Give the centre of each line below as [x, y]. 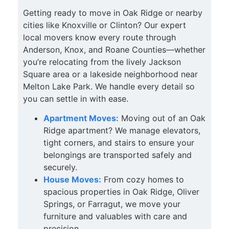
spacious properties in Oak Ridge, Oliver [121, 192]
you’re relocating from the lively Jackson [102, 62]
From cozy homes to [143, 180]
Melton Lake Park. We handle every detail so [109, 86]
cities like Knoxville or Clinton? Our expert [105, 25]
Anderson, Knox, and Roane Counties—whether [114, 49]
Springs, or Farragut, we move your [112, 204]
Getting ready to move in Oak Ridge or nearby [113, 13]
